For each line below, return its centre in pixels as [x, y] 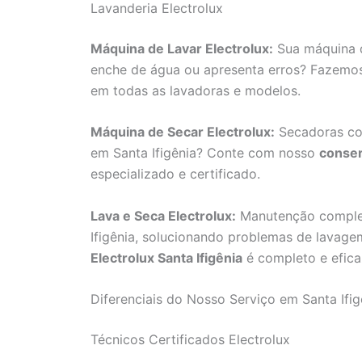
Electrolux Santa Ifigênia [166, 257]
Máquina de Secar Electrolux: [183, 132]
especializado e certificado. [175, 174]
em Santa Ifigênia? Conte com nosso [205, 153]
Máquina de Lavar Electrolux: [182, 48]
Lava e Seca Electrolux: [163, 215]
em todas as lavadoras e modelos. [196, 90]
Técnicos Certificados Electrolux [190, 340]
